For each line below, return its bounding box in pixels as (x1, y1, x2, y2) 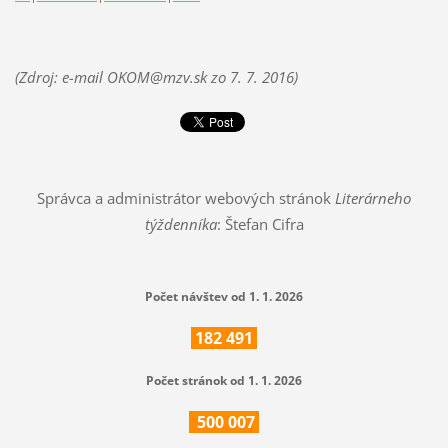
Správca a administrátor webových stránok (37, 188, 335, 209)
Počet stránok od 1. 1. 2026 (146, 372, 302, 390)
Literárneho (335, 188, 411, 209)
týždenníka (144, 214, 217, 235)
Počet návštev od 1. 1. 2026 (145, 288, 303, 306)
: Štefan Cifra (216, 214, 304, 235)
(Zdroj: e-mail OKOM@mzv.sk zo (14, 66, 230, 87)
